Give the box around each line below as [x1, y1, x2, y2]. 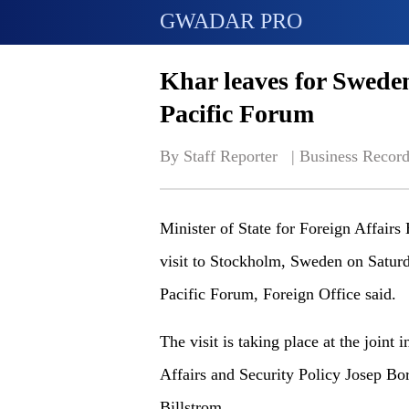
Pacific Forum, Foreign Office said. [159, 285, 396, 304]
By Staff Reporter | [159, 147, 299, 166]
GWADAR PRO [159, 8, 302, 33]
